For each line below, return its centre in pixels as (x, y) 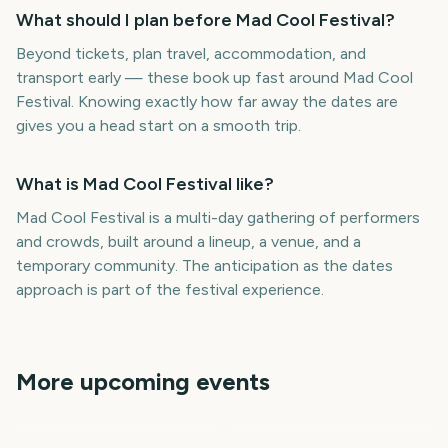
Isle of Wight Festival (317, 426)
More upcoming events (143, 381)
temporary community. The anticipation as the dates (204, 265)
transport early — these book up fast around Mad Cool (214, 77)
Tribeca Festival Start (319, 408)
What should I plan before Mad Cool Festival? (205, 20)
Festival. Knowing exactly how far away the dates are (207, 101)
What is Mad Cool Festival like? (145, 184)
